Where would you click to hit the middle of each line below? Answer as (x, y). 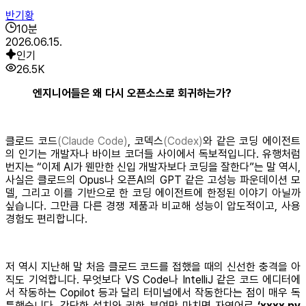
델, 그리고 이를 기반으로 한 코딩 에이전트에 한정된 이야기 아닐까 (153, 193)
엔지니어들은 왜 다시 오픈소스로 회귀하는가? (132, 93)
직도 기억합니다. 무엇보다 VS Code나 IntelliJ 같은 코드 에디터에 (153, 279)
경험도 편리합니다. (46, 219)
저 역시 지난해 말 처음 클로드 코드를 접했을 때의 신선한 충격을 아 (153, 266)
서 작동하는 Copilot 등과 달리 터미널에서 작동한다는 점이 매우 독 (153, 292)
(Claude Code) (93, 141)
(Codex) (183, 141)
